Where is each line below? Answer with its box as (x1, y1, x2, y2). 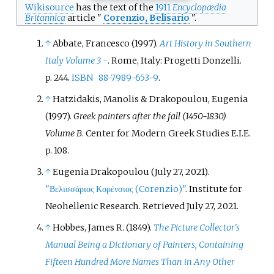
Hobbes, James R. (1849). (53, 222, 154, 234)
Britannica (24, 12, 65, 23)
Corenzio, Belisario (103, 12, 190, 23)
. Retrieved (139, 201, 187, 212)
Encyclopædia (172, 1, 226, 13)
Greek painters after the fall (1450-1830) (73, 110, 227, 122)
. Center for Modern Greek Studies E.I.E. (82, 127, 251, 139)
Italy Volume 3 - (45, 54, 108, 66)
